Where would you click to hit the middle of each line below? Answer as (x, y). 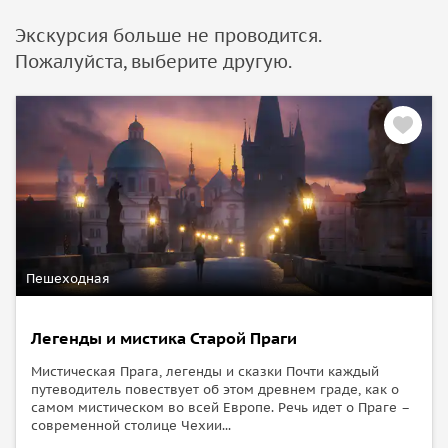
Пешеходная (68, 278)
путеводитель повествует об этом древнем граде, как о (215, 389)
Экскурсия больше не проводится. (168, 35)
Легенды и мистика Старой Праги (164, 337)
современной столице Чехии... (131, 425)
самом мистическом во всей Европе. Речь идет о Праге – (220, 407)
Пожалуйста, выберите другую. (153, 61)
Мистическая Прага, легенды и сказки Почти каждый (205, 371)
